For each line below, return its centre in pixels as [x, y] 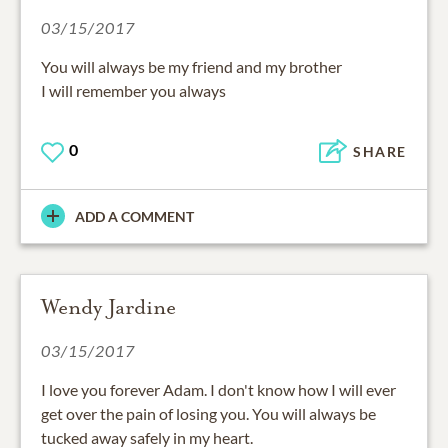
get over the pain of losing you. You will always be [208, 413]
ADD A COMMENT [134, 216]
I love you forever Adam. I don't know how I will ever [218, 389]
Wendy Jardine [108, 306]
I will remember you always [133, 90]
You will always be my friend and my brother [191, 66]
